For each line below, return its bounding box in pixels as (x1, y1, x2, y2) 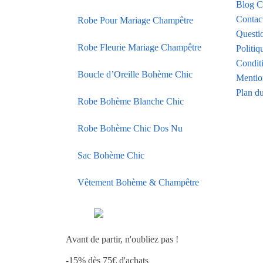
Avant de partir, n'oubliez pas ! (66, 234, 178, 245)
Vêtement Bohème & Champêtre (77, 177, 199, 187)
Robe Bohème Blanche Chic (77, 96, 184, 106)
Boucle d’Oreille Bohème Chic (77, 69, 193, 79)
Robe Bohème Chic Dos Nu (77, 123, 183, 133)
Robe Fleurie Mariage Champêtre (77, 42, 201, 52)
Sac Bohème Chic (77, 150, 144, 160)
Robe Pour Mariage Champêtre (77, 15, 193, 25)
